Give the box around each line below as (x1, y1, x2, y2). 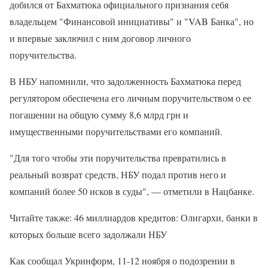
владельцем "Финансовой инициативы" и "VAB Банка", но (10, 15, 254, 28)
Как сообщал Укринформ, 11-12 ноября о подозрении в (10, 254, 235, 267)
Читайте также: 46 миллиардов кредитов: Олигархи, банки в (10, 211, 258, 224)
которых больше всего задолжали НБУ (10, 228, 167, 240)
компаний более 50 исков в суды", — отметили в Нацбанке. (10, 185, 254, 197)
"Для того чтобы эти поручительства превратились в (10, 151, 226, 164)
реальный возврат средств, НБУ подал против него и (10, 168, 226, 181)
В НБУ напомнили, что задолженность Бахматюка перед (10, 75, 241, 87)
